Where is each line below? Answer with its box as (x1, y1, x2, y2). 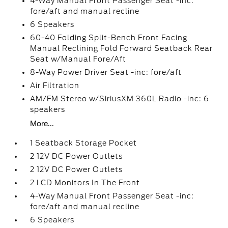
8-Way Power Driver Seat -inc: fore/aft (30, 68, 182, 76)
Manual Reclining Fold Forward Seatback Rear (30, 44, 213, 52)
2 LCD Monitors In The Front (30, 179, 140, 187)
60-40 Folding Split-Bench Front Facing (30, 34, 188, 42)
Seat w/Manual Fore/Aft (30, 55, 127, 63)
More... (30, 120, 54, 128)
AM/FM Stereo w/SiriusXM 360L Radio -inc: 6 (30, 95, 210, 103)
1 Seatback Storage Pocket (30, 139, 137, 147)
